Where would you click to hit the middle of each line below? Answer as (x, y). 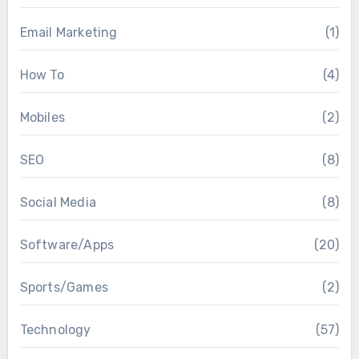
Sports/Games (64, 287)
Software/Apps (67, 244)
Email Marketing (69, 32)
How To (42, 75)
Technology (55, 329)
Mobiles (42, 117)
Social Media (58, 202)
